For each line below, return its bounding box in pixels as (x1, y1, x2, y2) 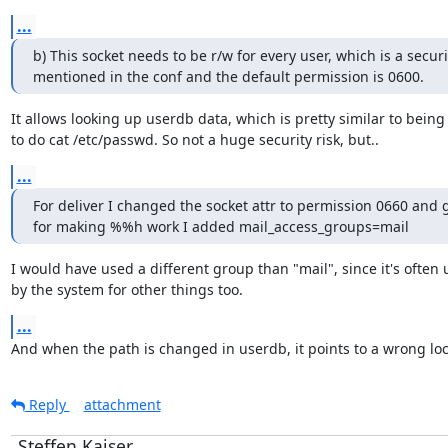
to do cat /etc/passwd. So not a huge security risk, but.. (10, 130, 379, 149)
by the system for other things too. (10, 280, 243, 299)
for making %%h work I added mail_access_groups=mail (32, 217, 409, 236)
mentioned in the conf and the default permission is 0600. (32, 67, 424, 86)
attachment (83, 395, 161, 414)
